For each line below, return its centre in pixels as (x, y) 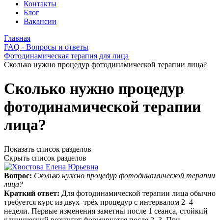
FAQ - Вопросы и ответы (46, 47)
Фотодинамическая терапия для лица (66, 56)
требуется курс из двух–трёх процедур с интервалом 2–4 (98, 202)
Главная (17, 38)
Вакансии (40, 21)
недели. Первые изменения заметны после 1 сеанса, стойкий (106, 211)
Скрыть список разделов (45, 158)
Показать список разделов (48, 149)
